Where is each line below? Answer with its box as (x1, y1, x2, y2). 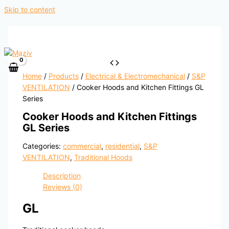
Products (48, 72, 79, 81)
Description (42, 171, 81, 180)
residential (105, 142, 140, 151)
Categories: (22, 142, 63, 151)
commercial (62, 142, 101, 151)
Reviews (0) (42, 182, 82, 192)
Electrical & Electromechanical (85, 72, 185, 81)
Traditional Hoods (74, 153, 132, 162)
